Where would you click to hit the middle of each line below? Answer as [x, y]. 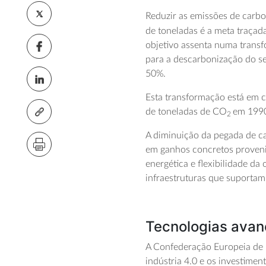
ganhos [175, 150]
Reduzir [161, 16]
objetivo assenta [179, 45]
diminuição [178, 136]
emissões [209, 16]
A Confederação [180, 247]
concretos [213, 150]
